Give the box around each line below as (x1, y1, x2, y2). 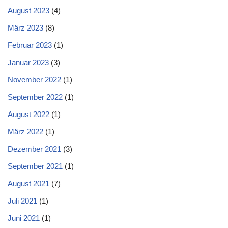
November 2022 (8, 75, 61, 84)
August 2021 (8, 179, 49, 188)
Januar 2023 (8, 58, 49, 67)
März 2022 (8, 127, 43, 136)
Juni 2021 (8, 214, 40, 222)
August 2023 (8, 6, 49, 15)
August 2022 (8, 110, 49, 119)
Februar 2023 (8, 41, 52, 49)
